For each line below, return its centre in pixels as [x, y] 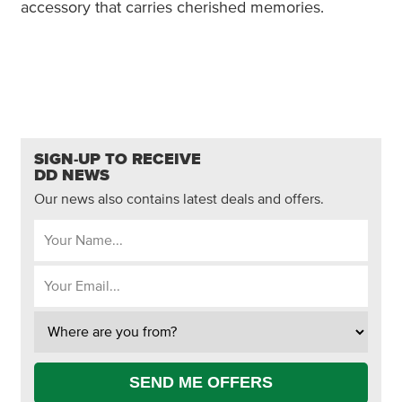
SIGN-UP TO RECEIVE [118, 159]
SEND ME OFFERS [201, 383]
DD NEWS [72, 175]
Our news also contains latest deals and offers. [179, 199]
